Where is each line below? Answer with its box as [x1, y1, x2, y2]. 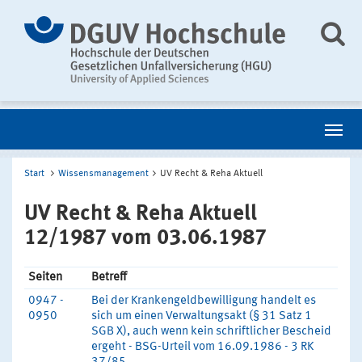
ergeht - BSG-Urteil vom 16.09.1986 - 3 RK [91, 341, 314, 353]
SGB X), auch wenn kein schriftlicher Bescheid [91, 326, 331, 338]
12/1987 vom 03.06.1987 [24, 227, 267, 249]
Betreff [91, 271, 127, 284]
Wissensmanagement [58, 169, 149, 179]
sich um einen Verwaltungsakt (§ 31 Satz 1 [91, 310, 312, 322]
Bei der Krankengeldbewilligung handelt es [91, 295, 316, 307]
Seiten [28, 271, 62, 284]
